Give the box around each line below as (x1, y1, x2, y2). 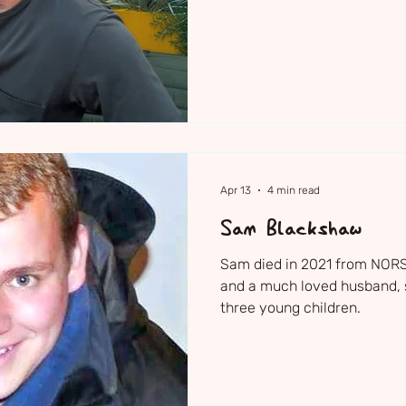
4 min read (267, 183, 320, 197)
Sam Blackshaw (220, 217, 362, 243)
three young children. (220, 298, 361, 316)
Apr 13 (220, 183, 251, 197)
